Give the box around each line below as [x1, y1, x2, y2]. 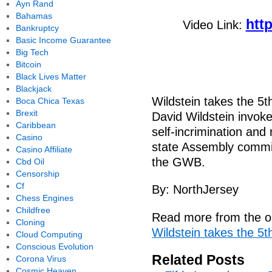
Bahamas [15, 11, 52, 21]
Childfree [15, 205, 50, 215]
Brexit [15, 108, 38, 118]
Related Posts [152, 252, 245, 268]
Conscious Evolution [15, 242, 93, 251]
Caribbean [15, 120, 56, 130]
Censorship [15, 169, 59, 178]
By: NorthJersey [152, 183, 239, 196]
